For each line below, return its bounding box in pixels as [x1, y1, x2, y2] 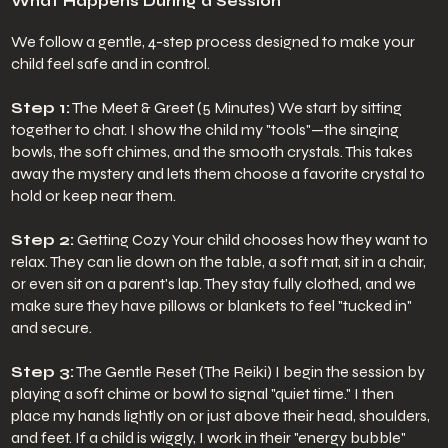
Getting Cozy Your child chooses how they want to [73, 229, 428, 249]
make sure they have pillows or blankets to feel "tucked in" [10, 295, 412, 315]
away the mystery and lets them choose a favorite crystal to [10, 163, 425, 183]
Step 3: [10, 361, 74, 381]
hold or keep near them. [10, 185, 176, 205]
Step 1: [10, 97, 70, 117]
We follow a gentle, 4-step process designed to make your [10, 31, 415, 51]
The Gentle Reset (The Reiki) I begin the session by [73, 361, 425, 381]
